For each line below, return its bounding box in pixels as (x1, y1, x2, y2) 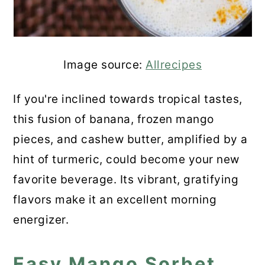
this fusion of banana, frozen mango (13, 112, 214, 127)
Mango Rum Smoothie (49, 27, 172, 41)
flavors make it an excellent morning (13, 193, 217, 207)
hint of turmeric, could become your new (13, 153, 240, 167)
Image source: (63, 58, 146, 72)
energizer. (13, 213, 69, 227)
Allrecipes (146, 58, 202, 72)
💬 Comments (49, 57, 125, 71)
